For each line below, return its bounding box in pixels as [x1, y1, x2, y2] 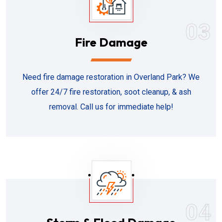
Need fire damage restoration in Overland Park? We [22, 72, 200, 82]
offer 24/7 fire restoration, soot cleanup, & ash [31, 87, 191, 97]
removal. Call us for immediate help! [49, 102, 173, 111]
